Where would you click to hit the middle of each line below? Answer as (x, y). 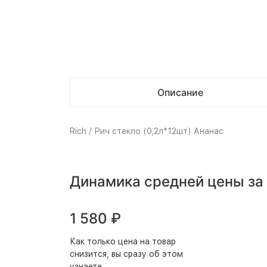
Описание (180, 92)
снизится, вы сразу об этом (126, 254)
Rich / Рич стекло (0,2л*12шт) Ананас (147, 131)
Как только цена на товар (123, 241)
